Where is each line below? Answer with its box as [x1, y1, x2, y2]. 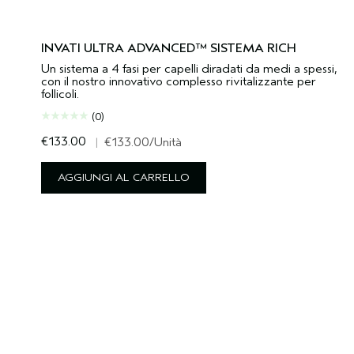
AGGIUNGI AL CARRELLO [58, 171, 190, 185]
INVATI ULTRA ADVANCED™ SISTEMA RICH [41, 41, 296, 56]
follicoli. [41, 87, 79, 102]
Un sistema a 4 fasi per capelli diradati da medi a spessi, [41, 62, 337, 77]
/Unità [149, 135, 182, 150]
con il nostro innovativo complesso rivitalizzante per [41, 74, 316, 89]
